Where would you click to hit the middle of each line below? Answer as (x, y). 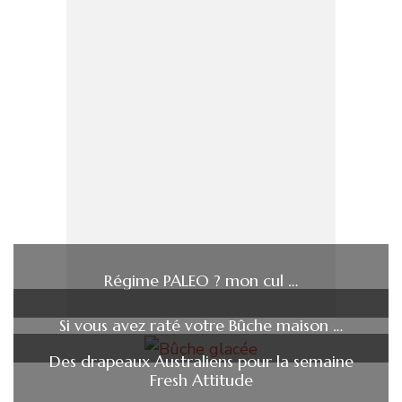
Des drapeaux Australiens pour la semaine (201, 361)
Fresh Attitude (201, 380)
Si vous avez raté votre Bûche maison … (201, 326)
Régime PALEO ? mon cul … (201, 281)
